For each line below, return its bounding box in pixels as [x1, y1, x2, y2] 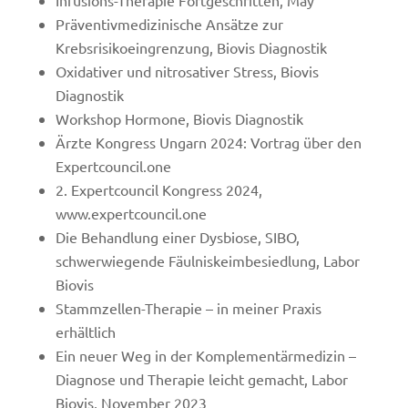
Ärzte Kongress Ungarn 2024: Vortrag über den [55, 133, 362, 151]
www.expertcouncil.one [55, 204, 207, 222]
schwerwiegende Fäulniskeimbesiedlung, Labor [55, 251, 360, 270]
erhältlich [55, 322, 116, 341]
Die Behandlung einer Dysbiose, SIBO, [55, 228, 300, 246]
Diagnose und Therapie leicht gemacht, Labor [55, 370, 348, 388]
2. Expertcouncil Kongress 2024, [55, 180, 262, 199]
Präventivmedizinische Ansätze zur [55, 15, 283, 33]
